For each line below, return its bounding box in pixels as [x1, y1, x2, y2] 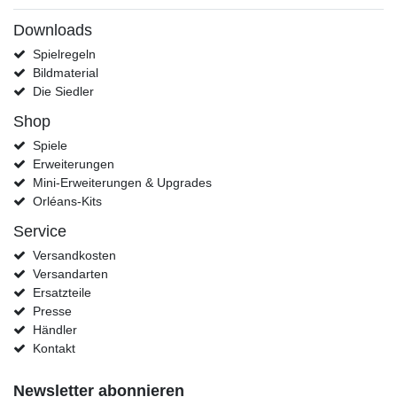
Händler [32, 322, 77, 337]
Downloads [13, 20, 92, 39]
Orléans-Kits [32, 193, 102, 208]
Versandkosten [32, 247, 116, 262]
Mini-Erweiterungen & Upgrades [32, 175, 212, 190]
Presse [32, 303, 72, 318]
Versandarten [32, 266, 108, 281]
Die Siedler [32, 83, 94, 98]
